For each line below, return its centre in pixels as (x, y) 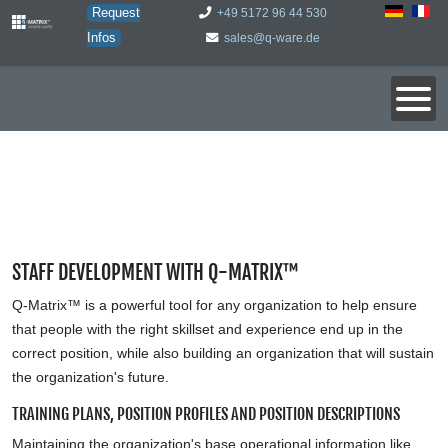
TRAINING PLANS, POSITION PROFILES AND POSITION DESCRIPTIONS (206, 414)
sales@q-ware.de (271, 38)
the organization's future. (90, 377)
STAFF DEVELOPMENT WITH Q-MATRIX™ (155, 272)
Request (115, 13)
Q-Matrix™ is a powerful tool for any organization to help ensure (214, 305)
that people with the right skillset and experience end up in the (207, 329)
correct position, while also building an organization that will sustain (223, 353)
